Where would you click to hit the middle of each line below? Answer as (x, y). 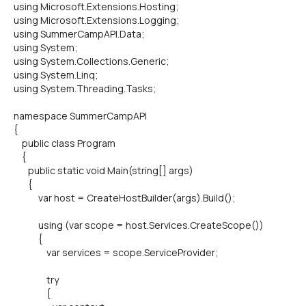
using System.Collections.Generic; (92, 61)
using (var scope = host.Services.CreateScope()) (139, 225)
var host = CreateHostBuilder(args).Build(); (125, 198)
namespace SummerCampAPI (80, 116)
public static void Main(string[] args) (103, 170)
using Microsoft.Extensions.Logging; (97, 20)
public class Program (65, 143)
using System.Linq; (56, 75)
